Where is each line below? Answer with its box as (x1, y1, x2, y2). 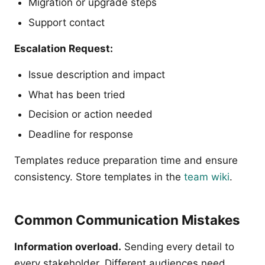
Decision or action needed (28, 108, 153, 121)
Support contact (28, 16, 105, 28)
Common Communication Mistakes (14, 211, 240, 228)
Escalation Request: (14, 42, 113, 54)
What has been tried (28, 88, 125, 101)
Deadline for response (28, 128, 133, 140)
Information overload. (14, 240, 121, 253)
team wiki (184, 170, 230, 183)
